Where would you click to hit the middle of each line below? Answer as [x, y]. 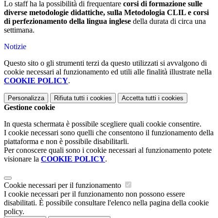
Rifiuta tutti [69, 98]
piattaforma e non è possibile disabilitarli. [66, 141]
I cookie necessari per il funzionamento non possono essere [94, 194]
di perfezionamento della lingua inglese [67, 21]
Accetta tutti [139, 98]
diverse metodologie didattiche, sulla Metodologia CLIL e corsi [106, 12]
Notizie [15, 46]
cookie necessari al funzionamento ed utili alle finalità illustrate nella [108, 72]
